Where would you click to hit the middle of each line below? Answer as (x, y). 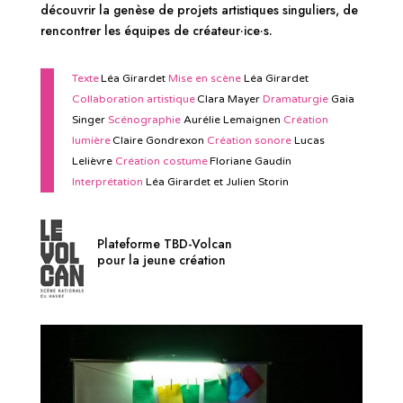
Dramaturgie (295, 99)
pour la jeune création (161, 260)
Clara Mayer (228, 99)
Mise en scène (204, 79)
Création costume (161, 161)
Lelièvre (93, 161)
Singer (90, 120)
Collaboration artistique (133, 99)
